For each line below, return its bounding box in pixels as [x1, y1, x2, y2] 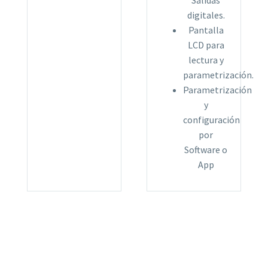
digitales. [187, 9, 225, 22]
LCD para [187, 39, 224, 51]
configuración [183, 114, 240, 126]
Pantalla [188, 24, 224, 36]
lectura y [188, 54, 224, 66]
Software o [184, 144, 227, 156]
